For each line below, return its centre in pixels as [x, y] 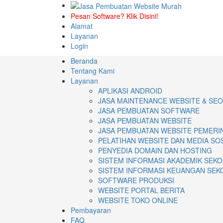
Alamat [82, 26]
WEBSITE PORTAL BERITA [141, 190]
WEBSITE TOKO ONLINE [138, 200]
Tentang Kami [93, 71]
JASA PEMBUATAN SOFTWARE [149, 111]
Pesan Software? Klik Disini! [114, 16]
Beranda [84, 61]
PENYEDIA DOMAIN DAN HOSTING [155, 151]
